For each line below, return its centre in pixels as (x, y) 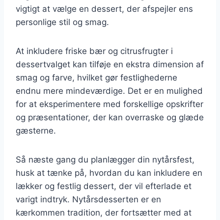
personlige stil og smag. (62, 22)
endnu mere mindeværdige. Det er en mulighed (109, 91)
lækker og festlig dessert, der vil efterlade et (104, 186)
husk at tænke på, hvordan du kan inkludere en (109, 173)
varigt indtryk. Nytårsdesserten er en (88, 199)
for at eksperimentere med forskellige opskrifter (110, 104)
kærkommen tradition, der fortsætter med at (104, 212)
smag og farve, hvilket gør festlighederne (96, 77)
